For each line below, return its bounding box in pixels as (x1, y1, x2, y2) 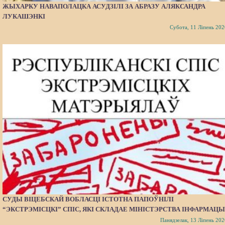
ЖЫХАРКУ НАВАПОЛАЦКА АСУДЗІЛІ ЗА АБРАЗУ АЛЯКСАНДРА (3, 2, 205, 10)
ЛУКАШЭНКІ (3, 12, 45, 20)
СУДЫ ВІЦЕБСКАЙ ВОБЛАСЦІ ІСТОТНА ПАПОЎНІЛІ (3, 195, 174, 203)
